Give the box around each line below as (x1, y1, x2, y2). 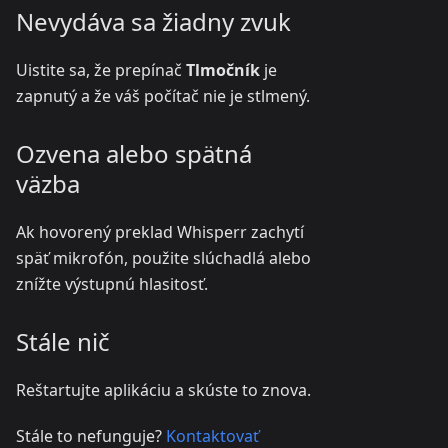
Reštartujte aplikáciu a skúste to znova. (16, 379, 311, 401)
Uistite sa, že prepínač (16, 59, 186, 81)
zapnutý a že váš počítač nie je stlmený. (16, 85, 310, 107)
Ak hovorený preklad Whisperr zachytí (16, 221, 304, 243)
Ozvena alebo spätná (16, 137, 252, 170)
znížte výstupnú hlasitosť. (16, 273, 208, 295)
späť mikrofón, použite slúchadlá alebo (16, 247, 311, 269)
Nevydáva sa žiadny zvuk (16, 5, 291, 38)
